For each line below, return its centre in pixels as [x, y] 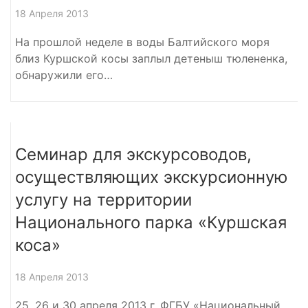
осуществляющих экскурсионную [152, 177]
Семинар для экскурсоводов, [133, 154]
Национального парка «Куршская [151, 222]
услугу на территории [103, 199]
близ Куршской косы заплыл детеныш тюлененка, [151, 58]
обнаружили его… [64, 75]
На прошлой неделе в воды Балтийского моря [142, 42]
